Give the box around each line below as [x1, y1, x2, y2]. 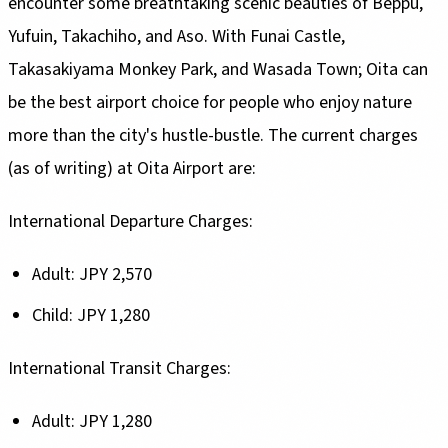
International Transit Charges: [8, 355, 235, 381]
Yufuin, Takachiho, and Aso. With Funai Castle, [8, 23, 345, 49]
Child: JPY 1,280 [32, 302, 150, 328]
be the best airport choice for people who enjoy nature [8, 89, 412, 115]
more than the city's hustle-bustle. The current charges [8, 122, 418, 148]
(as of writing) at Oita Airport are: [8, 155, 256, 181]
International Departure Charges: [8, 208, 257, 234]
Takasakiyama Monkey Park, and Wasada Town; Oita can [8, 56, 428, 82]
